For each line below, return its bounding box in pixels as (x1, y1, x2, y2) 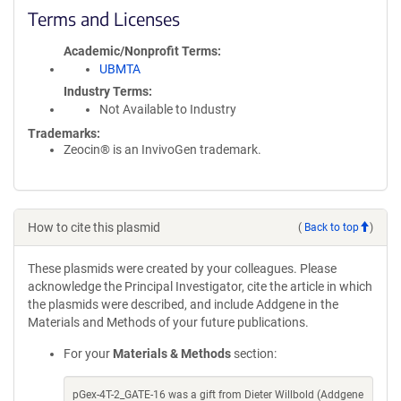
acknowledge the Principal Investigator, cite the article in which (28, 279, 372, 294)
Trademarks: (28, 126, 100, 141)
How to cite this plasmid (28, 220, 160, 235)
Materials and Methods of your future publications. (28, 315, 309, 329)
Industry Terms (64, 84, 149, 98)
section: (231, 346, 277, 361)
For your (64, 346, 113, 361)
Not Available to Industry (99, 102, 236, 116)
